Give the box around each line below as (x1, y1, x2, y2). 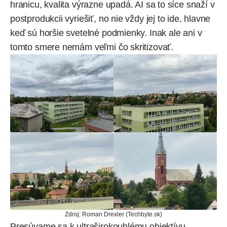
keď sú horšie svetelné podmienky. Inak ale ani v (10, 28, 202, 39)
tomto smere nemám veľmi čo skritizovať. (10, 42, 173, 53)
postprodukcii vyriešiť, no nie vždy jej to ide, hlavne (10, 14, 211, 24)
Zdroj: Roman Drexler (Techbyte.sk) (65, 210, 162, 218)
